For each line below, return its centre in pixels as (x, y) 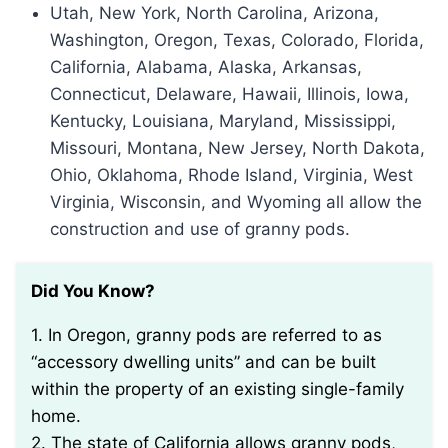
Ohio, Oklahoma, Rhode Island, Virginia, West (231, 175)
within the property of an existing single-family (217, 389)
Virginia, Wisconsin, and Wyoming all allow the (236, 202)
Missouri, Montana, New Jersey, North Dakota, (237, 148)
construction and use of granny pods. (200, 229)
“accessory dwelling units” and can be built (203, 362)
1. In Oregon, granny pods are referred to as (37, 335)
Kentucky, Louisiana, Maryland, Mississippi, (223, 121)
